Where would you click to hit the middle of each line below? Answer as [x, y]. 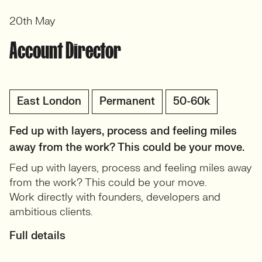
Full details [37, 236]
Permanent [127, 102]
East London [49, 102]
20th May [32, 22]
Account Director [65, 51]
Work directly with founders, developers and [115, 198]
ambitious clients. [51, 212]
